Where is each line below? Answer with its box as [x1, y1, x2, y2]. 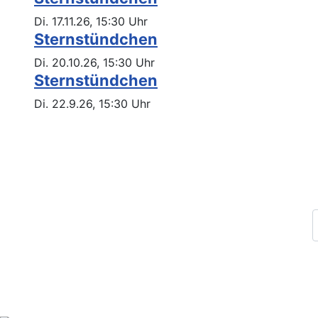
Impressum [18, 170, 83, 186]
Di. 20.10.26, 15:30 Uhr [34, 55, 155, 70]
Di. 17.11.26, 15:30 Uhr [34, 13, 148, 28]
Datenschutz [18, 202, 92, 217]
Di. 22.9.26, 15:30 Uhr [34, 96, 150, 111]
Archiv [18, 263, 56, 279]
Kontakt [18, 233, 63, 248]
